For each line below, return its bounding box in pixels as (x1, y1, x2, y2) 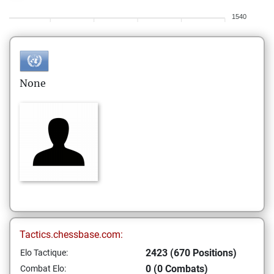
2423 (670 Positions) (146, 247, 237, 259)
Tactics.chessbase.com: (20, 229, 123, 240)
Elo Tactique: (20, 248, 68, 257)
